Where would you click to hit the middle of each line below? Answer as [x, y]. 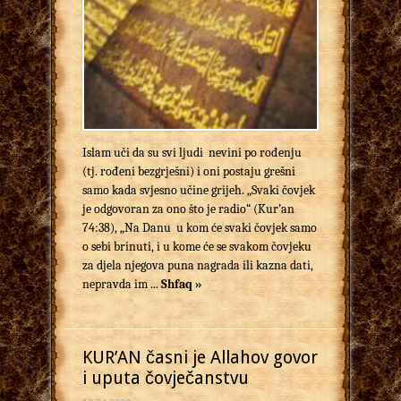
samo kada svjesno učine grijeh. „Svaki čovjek [199, 191]
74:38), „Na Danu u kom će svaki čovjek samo [200, 228]
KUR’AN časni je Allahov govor [200, 358]
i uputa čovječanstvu [166, 379]
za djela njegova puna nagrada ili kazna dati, [198, 266]
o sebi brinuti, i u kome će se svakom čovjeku [197, 247]
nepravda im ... [122, 285]
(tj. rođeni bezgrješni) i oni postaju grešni [189, 172]
